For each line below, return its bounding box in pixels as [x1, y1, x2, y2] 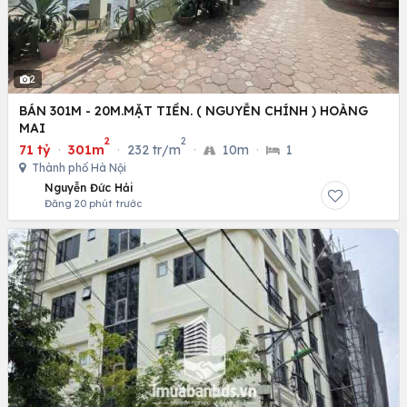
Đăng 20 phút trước [45, 197, 142, 211]
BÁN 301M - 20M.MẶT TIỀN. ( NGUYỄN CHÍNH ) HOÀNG [19, 103, 368, 120]
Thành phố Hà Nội [29, 161, 126, 175]
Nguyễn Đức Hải [45, 181, 134, 195]
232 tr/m [127, 142, 181, 159]
